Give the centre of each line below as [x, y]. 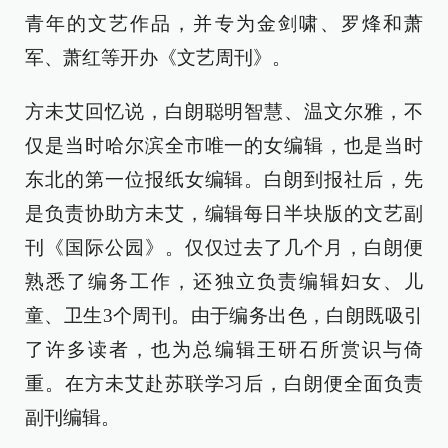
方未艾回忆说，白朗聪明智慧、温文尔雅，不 [224, 112]
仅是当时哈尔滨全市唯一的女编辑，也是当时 [224, 146]
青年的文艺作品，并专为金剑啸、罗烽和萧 [224, 24]
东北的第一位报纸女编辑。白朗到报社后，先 [224, 180]
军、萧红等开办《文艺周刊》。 [158, 58]
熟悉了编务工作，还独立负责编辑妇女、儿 [224, 282]
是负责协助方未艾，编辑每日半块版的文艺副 [224, 214]
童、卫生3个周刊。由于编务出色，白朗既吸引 [224, 316]
